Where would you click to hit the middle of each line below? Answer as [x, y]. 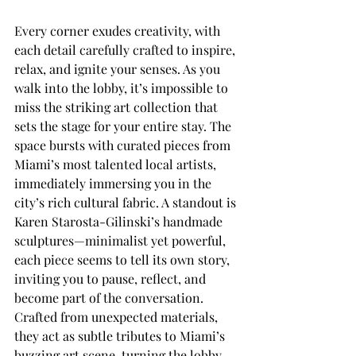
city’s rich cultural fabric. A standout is [127, 202]
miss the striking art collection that [118, 106]
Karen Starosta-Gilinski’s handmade [120, 221]
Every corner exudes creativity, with [119, 30]
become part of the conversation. [110, 297]
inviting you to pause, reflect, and [112, 278]
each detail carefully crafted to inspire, [126, 49]
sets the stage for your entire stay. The [124, 126]
